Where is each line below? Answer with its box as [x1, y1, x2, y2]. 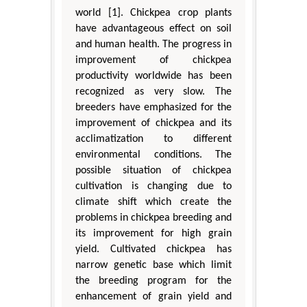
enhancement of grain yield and [75, 291, 232, 302]
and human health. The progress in [75, 38, 232, 50]
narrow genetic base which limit [75, 259, 232, 271]
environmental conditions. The [75, 149, 232, 160]
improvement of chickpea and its [75, 117, 232, 129]
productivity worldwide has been [75, 70, 232, 82]
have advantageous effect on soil [75, 23, 232, 34]
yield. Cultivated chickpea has [75, 243, 232, 255]
